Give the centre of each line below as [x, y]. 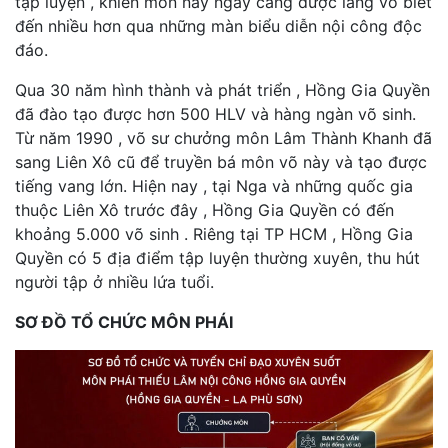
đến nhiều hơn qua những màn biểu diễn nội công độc [218, 25]
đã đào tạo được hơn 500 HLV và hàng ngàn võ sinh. [215, 113]
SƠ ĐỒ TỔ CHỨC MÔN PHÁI [124, 321]
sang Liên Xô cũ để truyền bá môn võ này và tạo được [221, 161]
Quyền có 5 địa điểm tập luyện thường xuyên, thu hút [217, 257]
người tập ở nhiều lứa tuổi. [114, 281]
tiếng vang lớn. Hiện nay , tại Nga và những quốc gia [214, 185]
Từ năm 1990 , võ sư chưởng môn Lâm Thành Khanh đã [223, 137]
